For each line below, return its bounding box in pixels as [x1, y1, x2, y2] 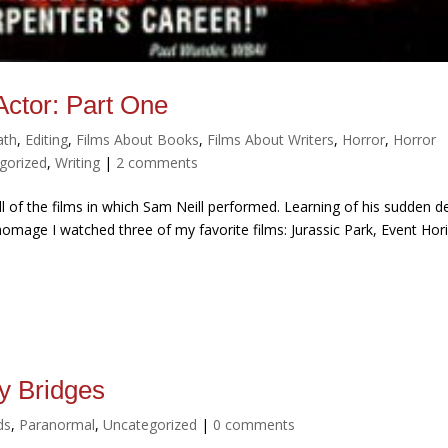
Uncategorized [103, 415, 198, 435]
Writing [55, 153, 101, 173]
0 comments [213, 415, 296, 435]
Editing [25, 130, 69, 150]
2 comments [116, 153, 199, 173]
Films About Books [76, 130, 200, 150]
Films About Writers [207, 130, 335, 150]
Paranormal [19, 415, 96, 435]
